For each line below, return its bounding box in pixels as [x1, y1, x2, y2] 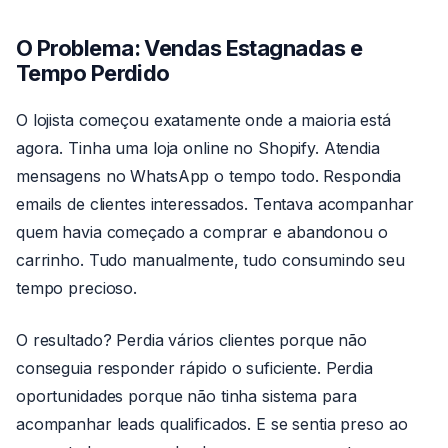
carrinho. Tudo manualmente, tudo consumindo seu [16, 250, 405, 270]
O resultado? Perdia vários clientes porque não [16, 330, 368, 350]
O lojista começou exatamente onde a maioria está [16, 110, 391, 130]
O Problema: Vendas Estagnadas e [16, 35, 362, 61]
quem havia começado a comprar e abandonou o [16, 222, 388, 242]
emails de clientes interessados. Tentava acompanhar [16, 194, 414, 214]
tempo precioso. [16, 278, 138, 298]
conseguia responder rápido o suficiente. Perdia [16, 358, 373, 378]
